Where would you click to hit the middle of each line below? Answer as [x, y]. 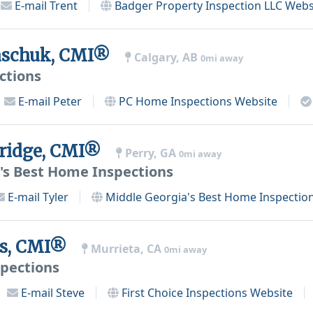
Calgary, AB [166, 57]
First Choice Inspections [184, 293]
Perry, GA [151, 153]
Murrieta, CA [126, 249]
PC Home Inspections [175, 101]
